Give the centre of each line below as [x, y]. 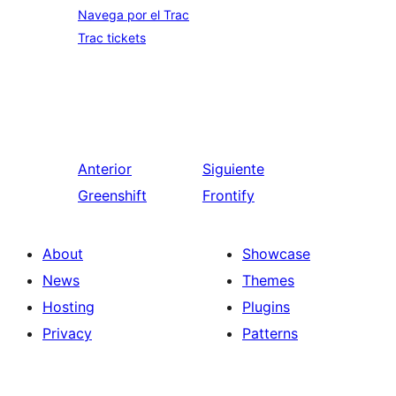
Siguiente [233, 169]
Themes [268, 281]
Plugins [266, 307]
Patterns [270, 334]
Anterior [105, 169]
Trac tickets [112, 38]
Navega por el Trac [133, 15]
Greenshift [112, 196]
